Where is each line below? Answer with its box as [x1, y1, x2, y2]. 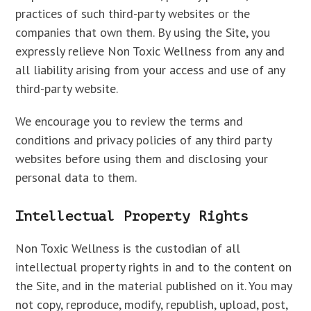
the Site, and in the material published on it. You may [15, 278, 292, 294]
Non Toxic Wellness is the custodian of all [15, 240, 241, 256]
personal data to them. [15, 169, 137, 185]
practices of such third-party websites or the [15, 6, 251, 22]
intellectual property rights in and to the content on [15, 259, 292, 275]
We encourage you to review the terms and [15, 113, 244, 129]
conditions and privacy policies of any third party [15, 132, 272, 148]
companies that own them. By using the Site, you [15, 24, 271, 40]
